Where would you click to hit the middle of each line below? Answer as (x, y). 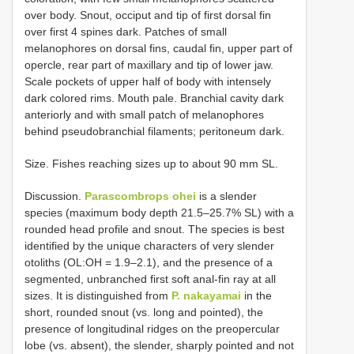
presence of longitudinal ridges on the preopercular (152, 328)
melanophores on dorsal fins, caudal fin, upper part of (158, 48)
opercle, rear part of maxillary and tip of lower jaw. (149, 64)
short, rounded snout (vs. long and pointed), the (144, 312)
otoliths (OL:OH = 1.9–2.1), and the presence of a (149, 262)
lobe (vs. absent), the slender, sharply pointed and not (159, 345)
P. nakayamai (206, 295)
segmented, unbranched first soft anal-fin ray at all (150, 279)
